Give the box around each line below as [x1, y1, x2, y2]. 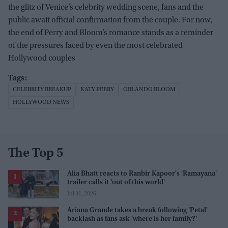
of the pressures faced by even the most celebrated [8, 42, 183, 50]
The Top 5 [8, 147, 64, 161]
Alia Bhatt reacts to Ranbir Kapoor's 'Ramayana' [67, 170, 217, 178]
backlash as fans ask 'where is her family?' [67, 216, 197, 223]
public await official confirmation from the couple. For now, [8, 16, 213, 25]
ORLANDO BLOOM [123, 87, 176, 93]
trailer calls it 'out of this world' [67, 179, 165, 187]
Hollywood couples [8, 54, 75, 63]
